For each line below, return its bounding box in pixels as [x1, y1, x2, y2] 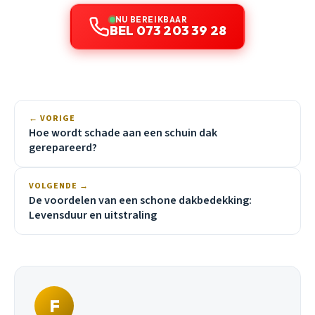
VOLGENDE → [29, 179, 89, 192]
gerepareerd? [29, 139, 97, 155]
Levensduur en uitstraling [29, 207, 157, 223]
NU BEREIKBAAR [115, 13, 188, 25]
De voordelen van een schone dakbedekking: [29, 192, 252, 208]
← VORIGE [29, 112, 75, 124]
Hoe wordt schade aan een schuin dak [29, 124, 217, 141]
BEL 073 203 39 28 [109, 22, 227, 39]
